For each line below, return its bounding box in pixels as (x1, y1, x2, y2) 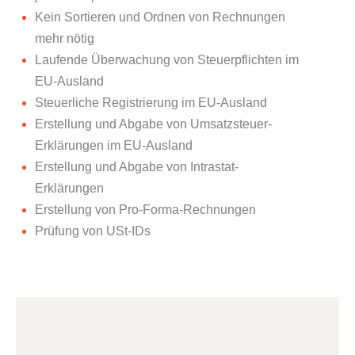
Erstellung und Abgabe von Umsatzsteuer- (35, 117, 273, 131)
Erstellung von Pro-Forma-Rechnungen (35, 203, 257, 216)
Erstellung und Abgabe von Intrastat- (35, 160, 239, 174)
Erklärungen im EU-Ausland (35, 139, 193, 152)
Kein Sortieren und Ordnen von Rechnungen (35, 10, 286, 24)
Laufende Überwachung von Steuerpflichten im (35, 53, 300, 67)
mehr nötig (35, 32, 95, 45)
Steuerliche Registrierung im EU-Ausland (35, 96, 268, 109)
